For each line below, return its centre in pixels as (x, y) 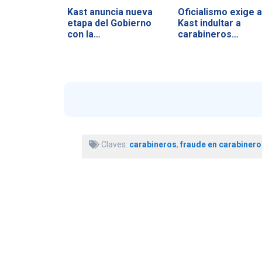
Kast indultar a (209, 23)
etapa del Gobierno (109, 23)
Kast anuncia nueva (110, 12)
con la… (84, 34)
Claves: (114, 145)
